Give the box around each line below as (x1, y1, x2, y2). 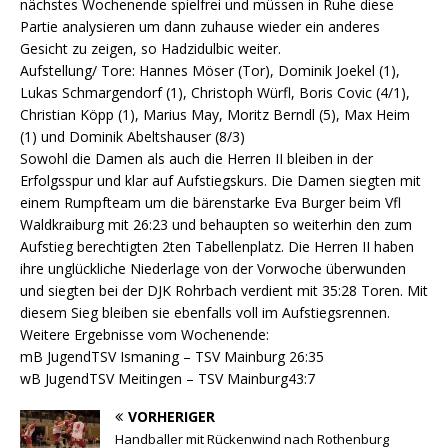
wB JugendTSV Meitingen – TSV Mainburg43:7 (20, 368, 315, 388)
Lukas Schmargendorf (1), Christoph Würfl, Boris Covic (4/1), (20, 82, 410, 102)
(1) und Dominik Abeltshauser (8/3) (20, 126, 245, 146)
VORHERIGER (128, 406, 215, 426)
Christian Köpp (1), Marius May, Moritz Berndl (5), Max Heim (20, 104, 410, 124)
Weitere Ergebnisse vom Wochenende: (20, 324, 269, 344)
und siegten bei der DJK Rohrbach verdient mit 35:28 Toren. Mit (20, 280, 428, 300)
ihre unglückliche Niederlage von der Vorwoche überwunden (20, 258, 406, 278)
